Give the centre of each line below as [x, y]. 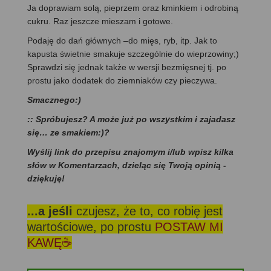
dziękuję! [46, 178]
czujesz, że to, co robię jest [149, 211]
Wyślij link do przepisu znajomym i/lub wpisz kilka [130, 152]
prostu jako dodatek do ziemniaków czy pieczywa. [122, 80]
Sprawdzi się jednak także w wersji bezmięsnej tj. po [127, 67]
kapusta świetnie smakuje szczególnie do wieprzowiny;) [133, 54]
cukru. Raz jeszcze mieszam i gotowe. [100, 21]
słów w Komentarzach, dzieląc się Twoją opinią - [127, 165]
